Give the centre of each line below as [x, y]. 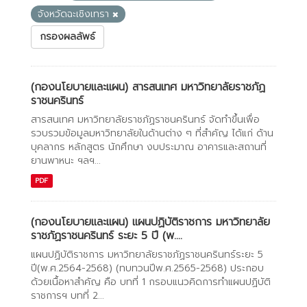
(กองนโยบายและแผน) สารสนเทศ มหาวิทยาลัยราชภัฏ [148, 87]
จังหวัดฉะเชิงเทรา [75, 14]
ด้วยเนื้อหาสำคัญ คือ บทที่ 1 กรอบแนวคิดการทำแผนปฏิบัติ [151, 282]
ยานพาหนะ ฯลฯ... [66, 161]
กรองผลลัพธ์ [67, 37]
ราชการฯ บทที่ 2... [67, 296]
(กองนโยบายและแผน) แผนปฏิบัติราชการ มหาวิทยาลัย [150, 222]
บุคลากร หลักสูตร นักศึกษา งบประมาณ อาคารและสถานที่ [149, 147]
